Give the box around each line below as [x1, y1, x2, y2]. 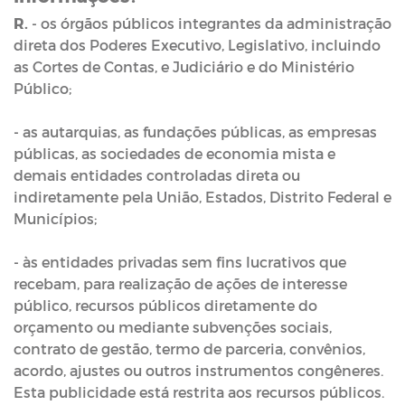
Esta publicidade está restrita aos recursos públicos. [14, 382, 388, 400]
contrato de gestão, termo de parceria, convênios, [14, 339, 365, 357]
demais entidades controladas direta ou [14, 165, 300, 184]
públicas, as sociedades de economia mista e [14, 144, 335, 162]
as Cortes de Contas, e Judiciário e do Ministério [14, 57, 354, 75]
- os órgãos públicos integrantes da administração [28, 14, 391, 32]
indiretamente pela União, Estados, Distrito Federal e [14, 187, 391, 205]
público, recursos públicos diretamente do [14, 296, 317, 314]
